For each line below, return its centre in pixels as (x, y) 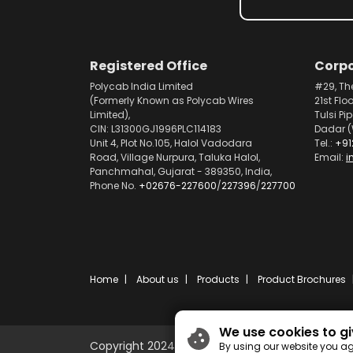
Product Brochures (302, 279)
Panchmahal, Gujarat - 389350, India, (181, 171)
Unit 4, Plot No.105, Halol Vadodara (171, 143)
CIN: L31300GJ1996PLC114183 (156, 129)
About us (158, 279)
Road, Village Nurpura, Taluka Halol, (175, 157)
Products (218, 279)
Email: (330, 157)
